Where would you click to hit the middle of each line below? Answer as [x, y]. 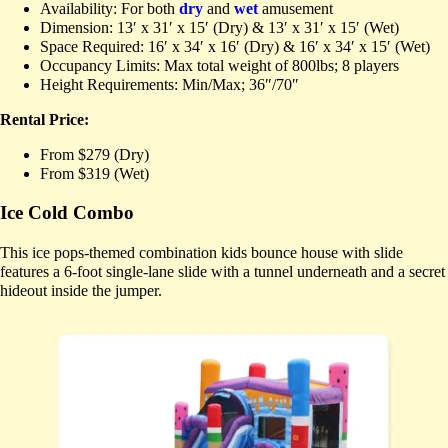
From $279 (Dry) [94, 155]
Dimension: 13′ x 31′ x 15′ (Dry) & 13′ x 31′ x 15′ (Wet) [219, 28]
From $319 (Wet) [94, 174]
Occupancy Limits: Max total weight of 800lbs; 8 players [219, 66]
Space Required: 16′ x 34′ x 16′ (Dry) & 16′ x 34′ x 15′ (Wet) [235, 47]
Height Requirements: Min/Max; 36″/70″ [169, 85]
